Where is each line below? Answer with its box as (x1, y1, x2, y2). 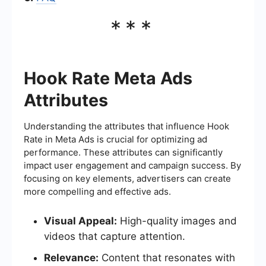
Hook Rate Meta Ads (24, 67, 192, 88)
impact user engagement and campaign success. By (24, 159, 241, 171)
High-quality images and (117, 214, 237, 227)
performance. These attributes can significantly (24, 146, 223, 158)
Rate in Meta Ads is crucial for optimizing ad (24, 133, 207, 145)
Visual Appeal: (44, 214, 117, 227)
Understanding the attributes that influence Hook (24, 120, 229, 132)
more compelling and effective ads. (24, 185, 171, 197)
